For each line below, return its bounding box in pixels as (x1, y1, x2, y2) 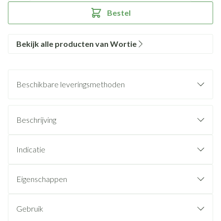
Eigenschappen (16, 174, 67, 184)
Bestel (107, 8, 131, 17)
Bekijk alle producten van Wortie (16, 39, 137, 48)
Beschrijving (16, 115, 56, 124)
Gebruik (16, 204, 43, 213)
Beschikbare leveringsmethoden (16, 79, 125, 89)
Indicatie (16, 145, 45, 154)
